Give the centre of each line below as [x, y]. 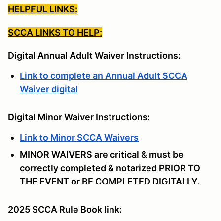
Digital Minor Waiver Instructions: [81, 117]
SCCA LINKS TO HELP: [55, 32]
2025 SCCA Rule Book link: [67, 209]
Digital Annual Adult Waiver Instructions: [97, 55]
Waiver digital [49, 89]
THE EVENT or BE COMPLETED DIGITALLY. [110, 181]
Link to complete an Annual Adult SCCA [104, 75]
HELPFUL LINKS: [43, 9]
